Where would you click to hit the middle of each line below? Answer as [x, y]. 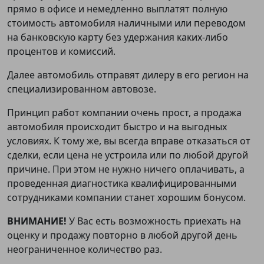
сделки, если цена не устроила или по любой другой [128, 155]
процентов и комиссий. [61, 52]
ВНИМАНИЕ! [38, 221]
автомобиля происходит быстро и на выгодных [117, 127]
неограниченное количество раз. [85, 250]
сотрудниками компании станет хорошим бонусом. [126, 198]
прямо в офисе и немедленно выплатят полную [117, 9]
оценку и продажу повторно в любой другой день [122, 235]
